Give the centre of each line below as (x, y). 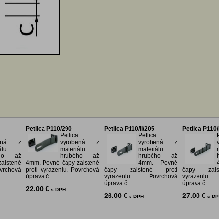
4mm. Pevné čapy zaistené (63, 163)
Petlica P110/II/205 (129, 129)
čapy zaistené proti (141, 170)
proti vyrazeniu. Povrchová (63, 170)
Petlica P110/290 (49, 129)
